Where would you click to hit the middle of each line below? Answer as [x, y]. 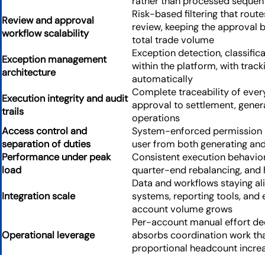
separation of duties [46, 144]
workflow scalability [45, 33]
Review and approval [48, 20]
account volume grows [182, 209]
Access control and [44, 131]
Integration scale [38, 196]
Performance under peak [56, 157]
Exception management [54, 59]
